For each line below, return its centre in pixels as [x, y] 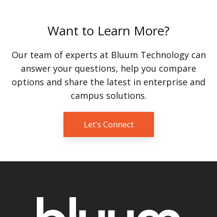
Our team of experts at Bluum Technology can [108, 55]
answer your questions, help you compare [108, 69]
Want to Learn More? [108, 31]
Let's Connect [108, 124]
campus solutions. [108, 96]
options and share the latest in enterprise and [108, 82]
